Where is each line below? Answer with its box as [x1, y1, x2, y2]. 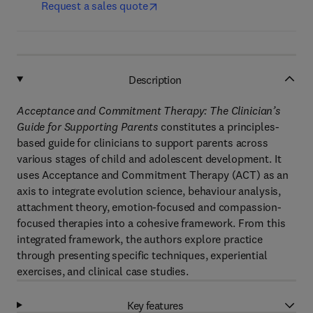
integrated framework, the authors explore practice [17, 232, 263, 246]
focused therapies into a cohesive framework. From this [17, 216, 286, 230]
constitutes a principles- [158, 119, 279, 133]
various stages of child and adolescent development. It [17, 152, 282, 166]
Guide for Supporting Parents [17, 119, 159, 133]
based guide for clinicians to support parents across [17, 136, 268, 150]
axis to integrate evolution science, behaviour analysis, [17, 184, 282, 198]
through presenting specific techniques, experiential [17, 248, 268, 262]
